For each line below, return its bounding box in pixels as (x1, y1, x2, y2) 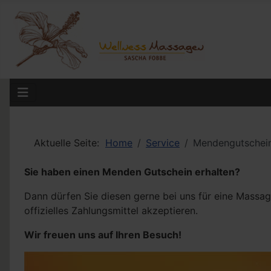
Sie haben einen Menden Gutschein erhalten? (24, 166, 240, 178)
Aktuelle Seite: (34, 137, 105, 149)
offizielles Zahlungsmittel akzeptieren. (24, 204, 198, 217)
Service (146, 137, 180, 149)
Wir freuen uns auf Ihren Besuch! (24, 229, 181, 241)
